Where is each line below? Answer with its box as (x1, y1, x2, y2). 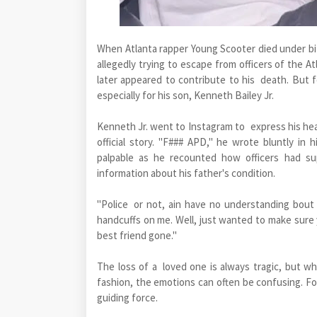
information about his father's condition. (97, 166, 275, 180)
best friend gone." (97, 228, 177, 242)
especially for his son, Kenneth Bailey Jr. (97, 88, 274, 102)
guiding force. (97, 290, 158, 304)
